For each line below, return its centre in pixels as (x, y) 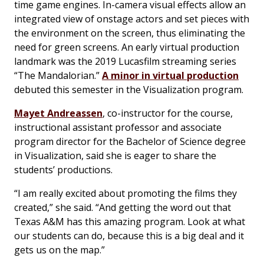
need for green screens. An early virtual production (127, 47)
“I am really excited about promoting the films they (126, 193)
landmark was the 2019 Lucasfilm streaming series (125, 61)
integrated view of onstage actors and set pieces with (132, 19)
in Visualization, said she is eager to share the (115, 155)
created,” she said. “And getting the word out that (123, 207)
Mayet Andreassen (58, 113)
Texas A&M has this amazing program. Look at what (130, 221)
